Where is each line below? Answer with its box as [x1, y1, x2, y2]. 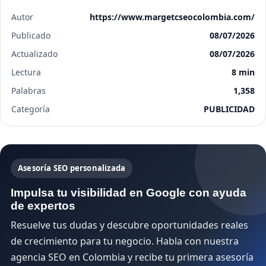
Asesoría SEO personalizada [18, 163, 126, 173]
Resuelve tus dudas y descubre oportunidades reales [11, 218, 248, 232]
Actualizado [11, 48, 58, 59]
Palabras [11, 85, 46, 96]
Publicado [11, 30, 50, 41]
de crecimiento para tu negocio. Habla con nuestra [11, 235, 239, 248]
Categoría [11, 103, 50, 115]
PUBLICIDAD [204, 103, 255, 115]
